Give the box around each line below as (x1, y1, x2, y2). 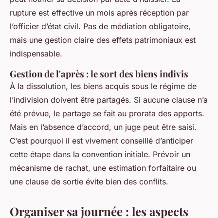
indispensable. (10, 49, 62, 59)
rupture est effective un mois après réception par (10, 8, 189, 18)
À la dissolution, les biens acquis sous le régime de (10, 81, 197, 91)
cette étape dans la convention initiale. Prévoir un (10, 149, 190, 160)
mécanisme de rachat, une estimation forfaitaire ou (10, 163, 196, 173)
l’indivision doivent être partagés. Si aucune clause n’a (10, 95, 208, 105)
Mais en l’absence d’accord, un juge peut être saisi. (10, 122, 197, 132)
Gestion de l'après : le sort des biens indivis (10, 68, 188, 80)
